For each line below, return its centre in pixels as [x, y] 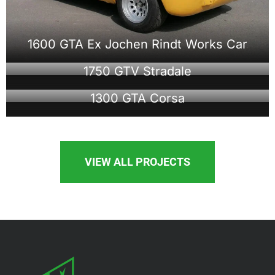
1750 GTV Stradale [137, 72]
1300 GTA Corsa [137, 99]
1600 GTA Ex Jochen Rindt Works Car [137, 45]
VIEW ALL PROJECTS [137, 162]
